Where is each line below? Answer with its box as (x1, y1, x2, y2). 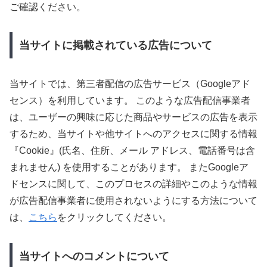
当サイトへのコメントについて (18, 250, 169, 262)
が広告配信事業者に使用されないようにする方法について (10, 195, 257, 206)
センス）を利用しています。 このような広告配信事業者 (10, 95, 250, 106)
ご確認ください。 (10, 1, 86, 12)
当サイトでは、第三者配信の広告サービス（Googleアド (10, 79, 250, 89)
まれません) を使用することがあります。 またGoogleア (10, 162, 249, 173)
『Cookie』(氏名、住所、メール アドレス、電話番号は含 (10, 145, 255, 156)
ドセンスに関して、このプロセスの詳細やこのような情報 (10, 179, 257, 190)
